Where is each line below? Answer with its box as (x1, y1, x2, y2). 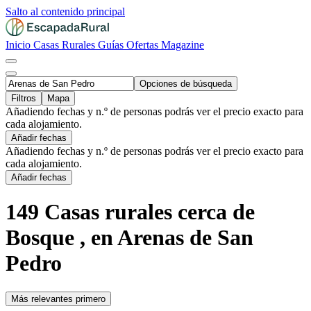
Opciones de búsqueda (140, 78, 232, 89)
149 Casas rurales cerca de (6, 199, 255, 225)
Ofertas (126, 39, 161, 51)
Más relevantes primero (11, 293, 106, 304)
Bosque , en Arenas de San (6, 225, 253, 251)
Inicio (6, 39, 33, 51)
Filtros (11, 93, 36, 103)
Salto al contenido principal (6, 6, 125, 17)
